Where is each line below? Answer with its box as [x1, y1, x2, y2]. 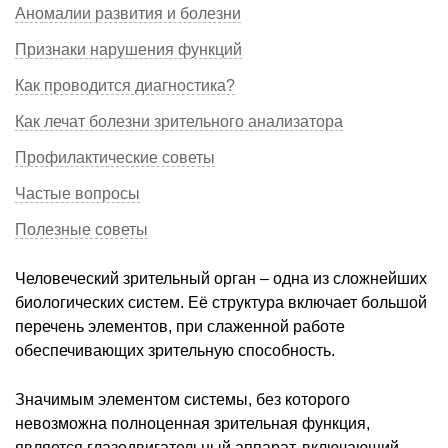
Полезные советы [15, 220, 148, 238]
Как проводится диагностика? [15, 76, 235, 94]
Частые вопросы [15, 184, 140, 202]
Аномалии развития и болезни [15, 4, 241, 22]
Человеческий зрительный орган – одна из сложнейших [15, 269, 427, 287]
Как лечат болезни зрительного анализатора [15, 112, 343, 130]
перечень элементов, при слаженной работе [15, 317, 345, 335]
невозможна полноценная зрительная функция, [15, 414, 370, 432]
